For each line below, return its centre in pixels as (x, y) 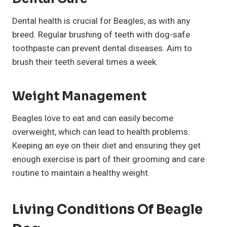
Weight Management (79, 97)
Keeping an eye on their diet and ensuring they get (106, 146)
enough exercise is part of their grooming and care (108, 160)
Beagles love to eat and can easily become (93, 119)
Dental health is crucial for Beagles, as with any (101, 21)
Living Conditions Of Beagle (107, 210)
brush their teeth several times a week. (85, 62)
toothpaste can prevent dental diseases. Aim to (102, 49)
